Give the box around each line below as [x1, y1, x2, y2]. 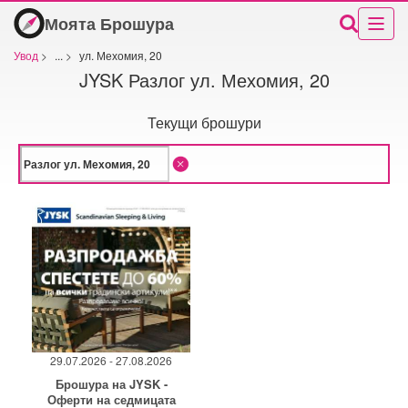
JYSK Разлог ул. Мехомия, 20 [78, 66, 330, 93]
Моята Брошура [45, 11, 174, 36]
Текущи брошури [147, 112, 261, 133]
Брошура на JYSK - [55, 375, 168, 393]
